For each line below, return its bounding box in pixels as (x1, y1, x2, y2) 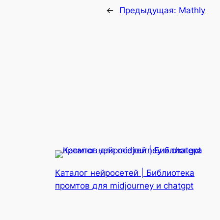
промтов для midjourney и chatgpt (55, 181, 193, 191)
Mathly (179, 5, 205, 16)
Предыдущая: (119, 5, 179, 16)
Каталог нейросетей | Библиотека (55, 168, 194, 178)
